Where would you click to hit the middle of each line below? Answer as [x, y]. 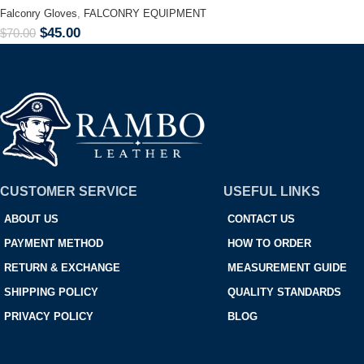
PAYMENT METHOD [54, 243]
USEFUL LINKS [271, 191]
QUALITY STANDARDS [284, 292]
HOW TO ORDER [269, 243]
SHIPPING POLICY [51, 292]
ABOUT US [31, 219]
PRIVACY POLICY [49, 316]
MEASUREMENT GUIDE [287, 267]
